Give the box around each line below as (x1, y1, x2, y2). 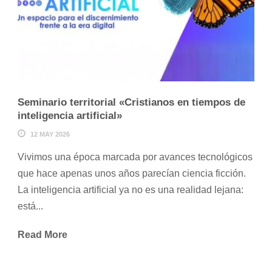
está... (18, 200, 43, 211)
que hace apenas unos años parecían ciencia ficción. (18, 168, 246, 178)
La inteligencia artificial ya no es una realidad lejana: (18, 184, 243, 195)
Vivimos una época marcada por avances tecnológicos (18, 151, 253, 162)
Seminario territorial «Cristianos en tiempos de (18, 96, 245, 108)
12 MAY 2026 (30, 130, 70, 138)
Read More (18, 229, 67, 240)
